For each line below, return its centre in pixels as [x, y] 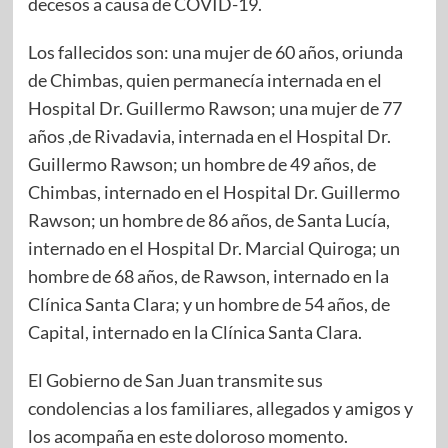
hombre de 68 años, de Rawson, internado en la [208, 276]
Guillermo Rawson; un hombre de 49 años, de [201, 164]
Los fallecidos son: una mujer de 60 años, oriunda [215, 52]
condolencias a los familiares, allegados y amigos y [220, 408]
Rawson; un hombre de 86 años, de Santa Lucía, [208, 220]
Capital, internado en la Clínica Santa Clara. [194, 332]
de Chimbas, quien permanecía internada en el [204, 80]
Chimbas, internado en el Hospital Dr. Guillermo [213, 192]
